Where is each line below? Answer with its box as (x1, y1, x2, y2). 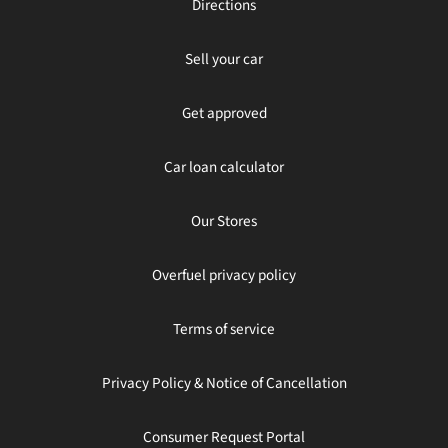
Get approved (181, 101, 267, 124)
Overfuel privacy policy (152, 263, 296, 286)
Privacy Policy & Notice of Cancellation (101, 371, 347, 394)
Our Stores (191, 209, 257, 232)
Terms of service (173, 317, 275, 340)
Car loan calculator (164, 155, 284, 178)
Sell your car (185, 47, 263, 70)
